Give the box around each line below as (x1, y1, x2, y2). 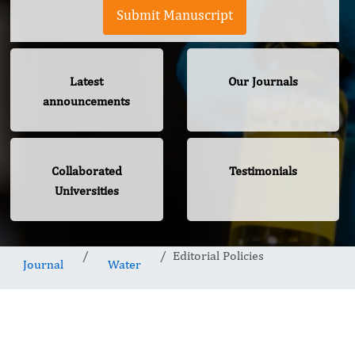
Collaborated (51, 163, 122, 179)
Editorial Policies (173, 248, 264, 264)
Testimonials (228, 163, 297, 179)
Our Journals (227, 74, 298, 90)
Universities (54, 183, 119, 199)
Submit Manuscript (116, 6, 233, 24)
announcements (43, 94, 131, 109)
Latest (70, 74, 104, 90)
